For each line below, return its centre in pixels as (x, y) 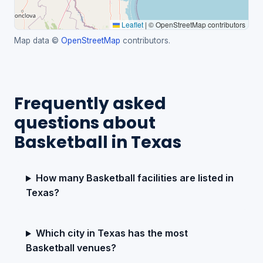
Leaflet (131, 25)
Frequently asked (90, 104)
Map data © (38, 41)
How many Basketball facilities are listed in (134, 178)
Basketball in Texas (98, 143)
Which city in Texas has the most (112, 233)
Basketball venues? (71, 248)
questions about (85, 123)
